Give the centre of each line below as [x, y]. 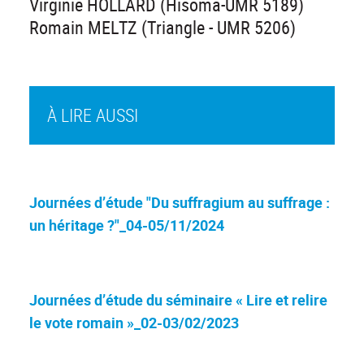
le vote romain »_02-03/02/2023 [134, 322]
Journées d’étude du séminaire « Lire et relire [178, 299]
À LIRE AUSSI [92, 115]
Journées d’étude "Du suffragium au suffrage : [180, 202]
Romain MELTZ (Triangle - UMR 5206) [162, 27]
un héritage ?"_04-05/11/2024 [127, 225]
